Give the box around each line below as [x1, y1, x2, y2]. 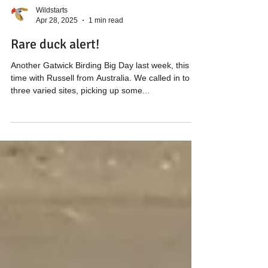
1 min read [89, 35, 123, 44]
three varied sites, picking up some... [11, 105, 150, 115]
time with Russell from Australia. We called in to [11, 92, 190, 102]
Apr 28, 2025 [36, 35, 78, 44]
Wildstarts [36, 25, 68, 34]
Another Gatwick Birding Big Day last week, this [11, 80, 136, 90]
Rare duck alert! [11, 55, 99, 72]
